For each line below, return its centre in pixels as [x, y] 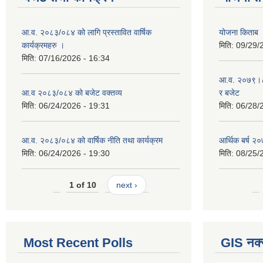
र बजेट [229, 92]
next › [127, 185]
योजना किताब [239, 32]
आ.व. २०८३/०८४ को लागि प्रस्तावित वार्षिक [87, 32]
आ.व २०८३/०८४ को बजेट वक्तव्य [72, 92]
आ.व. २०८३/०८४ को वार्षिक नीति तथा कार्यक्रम [92, 140]
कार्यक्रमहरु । [43, 45]
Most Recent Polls [78, 242]
